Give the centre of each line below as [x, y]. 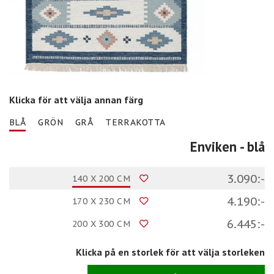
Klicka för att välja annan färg [76, 100]
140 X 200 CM [101, 179]
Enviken [213, 147]
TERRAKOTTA [135, 123]
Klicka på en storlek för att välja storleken [170, 252]
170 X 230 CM [101, 202]
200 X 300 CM [101, 224]
